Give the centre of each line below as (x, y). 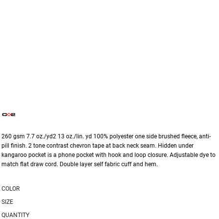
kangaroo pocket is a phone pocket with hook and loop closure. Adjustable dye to (109, 155)
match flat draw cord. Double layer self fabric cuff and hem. (80, 164)
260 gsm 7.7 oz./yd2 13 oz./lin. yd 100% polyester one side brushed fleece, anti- (106, 136)
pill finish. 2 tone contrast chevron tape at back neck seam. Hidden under (98, 146)
